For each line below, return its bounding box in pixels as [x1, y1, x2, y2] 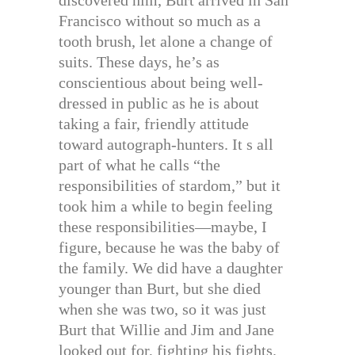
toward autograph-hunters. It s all [59, 136, 273, 154]
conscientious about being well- [59, 74, 263, 92]
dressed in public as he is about [59, 94, 259, 113]
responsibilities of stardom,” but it [59, 177, 281, 195]
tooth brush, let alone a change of [59, 32, 273, 51]
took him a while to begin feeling [59, 197, 273, 216]
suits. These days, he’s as [59, 53, 219, 71]
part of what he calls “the [59, 156, 220, 174]
